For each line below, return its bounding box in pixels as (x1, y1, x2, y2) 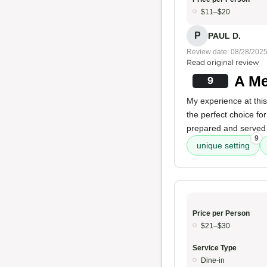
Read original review (187, 58, 259, 67)
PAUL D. (208, 30, 241, 41)
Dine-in (201, 256, 225, 265)
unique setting (197, 141, 250, 150)
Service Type (193, 244, 237, 252)
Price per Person (193, 209, 250, 218)
